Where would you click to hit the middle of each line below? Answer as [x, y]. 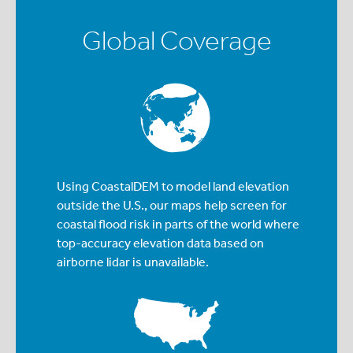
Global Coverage [176, 40]
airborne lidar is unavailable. [133, 262]
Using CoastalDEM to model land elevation [173, 186]
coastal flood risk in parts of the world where [178, 224]
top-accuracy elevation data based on [160, 243]
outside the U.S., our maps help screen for [172, 205]
